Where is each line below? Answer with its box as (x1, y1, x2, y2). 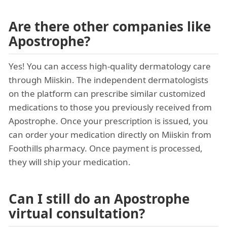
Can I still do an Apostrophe (9, 190, 190, 208)
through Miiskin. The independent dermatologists (9, 74, 208, 86)
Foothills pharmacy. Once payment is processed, (9, 142, 203, 155)
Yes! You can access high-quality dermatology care (9, 60, 211, 72)
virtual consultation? (9, 204, 145, 223)
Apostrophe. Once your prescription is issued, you (9, 115, 208, 127)
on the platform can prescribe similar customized (9, 88, 205, 100)
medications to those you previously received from (9, 101, 212, 113)
